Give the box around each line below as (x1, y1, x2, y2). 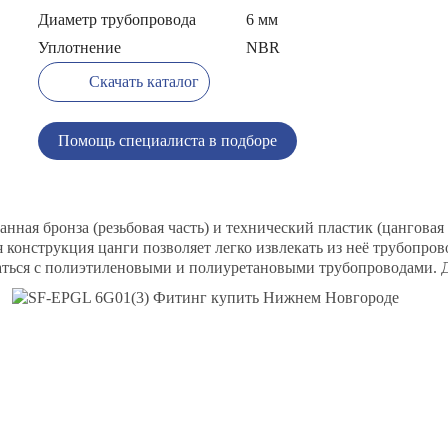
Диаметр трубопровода (38, 11, 197, 28)
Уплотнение (38, 39, 122, 56)
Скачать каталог (89, 73, 200, 90)
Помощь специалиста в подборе (58, 132, 278, 149)
